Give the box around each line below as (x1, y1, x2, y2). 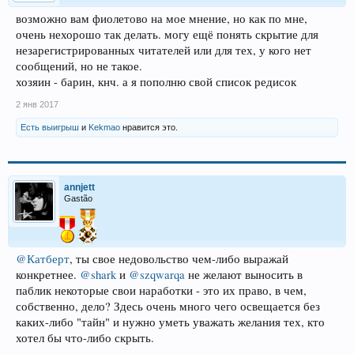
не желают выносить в (185, 267, 303, 283)
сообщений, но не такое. (16, 58, 142, 74)
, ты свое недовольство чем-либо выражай (70, 251, 288, 267)
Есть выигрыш (21, 122, 79, 133)
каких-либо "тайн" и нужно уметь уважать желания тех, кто (16, 314, 325, 330)
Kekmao (88, 122, 120, 133)
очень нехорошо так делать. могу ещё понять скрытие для (16, 27, 318, 43)
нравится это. (120, 122, 178, 133)
